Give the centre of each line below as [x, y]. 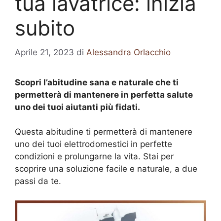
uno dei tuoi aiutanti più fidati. [77, 107]
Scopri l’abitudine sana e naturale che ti [97, 82]
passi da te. [38, 181]
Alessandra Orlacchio [129, 52]
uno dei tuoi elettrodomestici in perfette [93, 144]
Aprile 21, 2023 [44, 52]
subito [45, 28]
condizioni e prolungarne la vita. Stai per [94, 156]
